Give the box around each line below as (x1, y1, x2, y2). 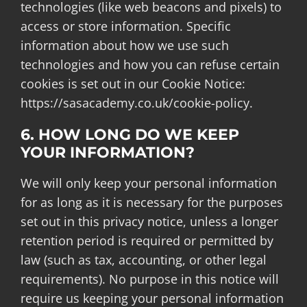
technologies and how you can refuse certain (20, 56, 280, 73)
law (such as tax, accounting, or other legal (20, 251, 267, 268)
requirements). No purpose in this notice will (20, 270, 279, 287)
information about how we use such (20, 37, 229, 53)
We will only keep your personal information (20, 174, 277, 191)
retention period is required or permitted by (20, 232, 273, 249)
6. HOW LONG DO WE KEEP (20, 125, 239, 144)
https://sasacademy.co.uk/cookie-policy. (20, 95, 253, 111)
